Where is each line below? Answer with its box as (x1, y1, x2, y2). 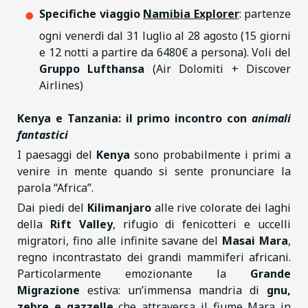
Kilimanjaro (87, 199, 155, 215)
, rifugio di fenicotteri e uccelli (112, 216, 291, 232)
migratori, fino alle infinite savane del (17, 232, 223, 248)
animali (252, 110, 291, 126)
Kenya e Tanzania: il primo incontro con (17, 110, 252, 126)
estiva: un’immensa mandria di (87, 282, 267, 298)
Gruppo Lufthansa (39, 60, 145, 76)
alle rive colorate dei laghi (154, 199, 291, 215)
